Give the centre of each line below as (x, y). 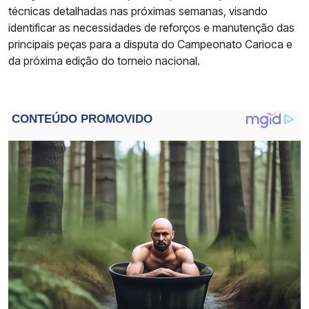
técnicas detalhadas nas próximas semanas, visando (138, 11)
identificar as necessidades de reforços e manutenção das (151, 27)
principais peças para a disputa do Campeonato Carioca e (150, 44)
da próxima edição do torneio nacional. (104, 60)
